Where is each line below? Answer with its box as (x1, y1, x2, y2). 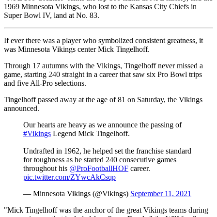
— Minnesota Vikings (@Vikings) (23, 189, 130, 198)
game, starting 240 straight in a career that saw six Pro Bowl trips (4, 70, 202, 78)
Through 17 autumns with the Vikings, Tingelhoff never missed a (4, 61, 203, 70)
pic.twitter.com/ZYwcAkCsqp (23, 172, 116, 181)
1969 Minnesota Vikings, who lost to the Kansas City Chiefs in (4, 2, 197, 11)
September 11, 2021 (130, 189, 191, 198)
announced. (4, 104, 39, 112)
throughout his (23, 164, 69, 172)
